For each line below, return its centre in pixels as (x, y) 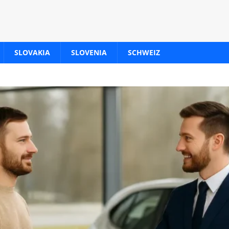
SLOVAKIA (32, 52)
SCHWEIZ (144, 52)
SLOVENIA (89, 52)
